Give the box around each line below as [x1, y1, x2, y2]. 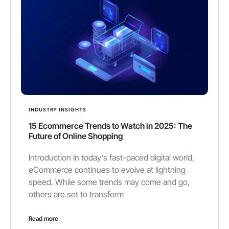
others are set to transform [29, 189, 124, 199]
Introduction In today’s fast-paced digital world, [29, 152, 194, 163]
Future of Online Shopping [29, 130, 123, 141]
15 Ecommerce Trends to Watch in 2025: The [29, 120, 192, 131]
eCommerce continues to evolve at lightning [29, 164, 186, 175]
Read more [29, 214, 58, 222]
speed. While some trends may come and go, [29, 176, 190, 187]
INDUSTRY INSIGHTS [29, 106, 86, 113]
